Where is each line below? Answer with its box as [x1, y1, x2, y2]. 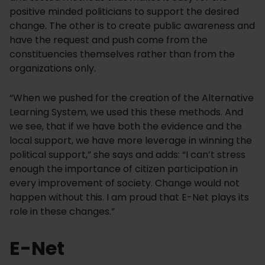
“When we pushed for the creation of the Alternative [9, 91, 254, 105]
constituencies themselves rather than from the [9, 47, 235, 62]
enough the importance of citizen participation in [9, 162, 238, 176]
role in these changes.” [9, 205, 115, 219]
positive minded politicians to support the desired [9, 5, 239, 19]
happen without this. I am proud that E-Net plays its [9, 190, 249, 205]
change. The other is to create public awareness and [9, 19, 255, 33]
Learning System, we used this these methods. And [9, 105, 243, 119]
